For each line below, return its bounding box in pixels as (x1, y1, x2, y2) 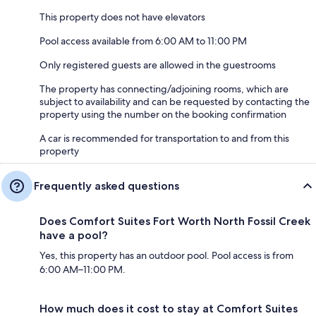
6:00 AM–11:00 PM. (39, 262, 126, 276)
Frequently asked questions (34, 178, 179, 193)
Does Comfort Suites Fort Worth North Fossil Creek (39, 214, 310, 228)
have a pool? (39, 228, 108, 242)
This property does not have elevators (39, 10, 205, 23)
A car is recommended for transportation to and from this (39, 131, 289, 145)
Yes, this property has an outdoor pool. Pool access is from (39, 248, 293, 262)
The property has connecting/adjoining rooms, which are (39, 82, 288, 95)
